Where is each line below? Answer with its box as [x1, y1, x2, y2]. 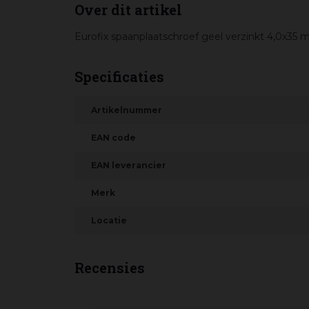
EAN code [91, 132, 136, 143]
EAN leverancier [91, 160, 166, 170]
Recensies [74, 259, 145, 277]
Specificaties [74, 68, 164, 86]
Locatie [91, 215, 127, 226]
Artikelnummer [91, 105, 162, 115]
